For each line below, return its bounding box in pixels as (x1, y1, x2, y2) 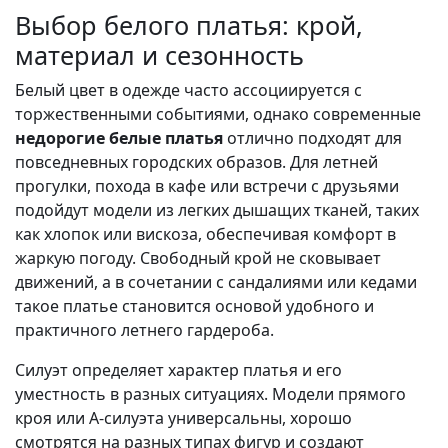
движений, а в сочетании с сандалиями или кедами (15, 271, 417, 294)
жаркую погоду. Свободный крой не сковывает (15, 247, 381, 270)
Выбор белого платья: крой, (15, 8, 363, 43)
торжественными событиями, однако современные (15, 103, 421, 126)
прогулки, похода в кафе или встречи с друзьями (15, 175, 399, 198)
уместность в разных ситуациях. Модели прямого (15, 383, 406, 406)
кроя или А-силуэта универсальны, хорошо (15, 407, 352, 430)
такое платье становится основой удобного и (15, 295, 374, 318)
